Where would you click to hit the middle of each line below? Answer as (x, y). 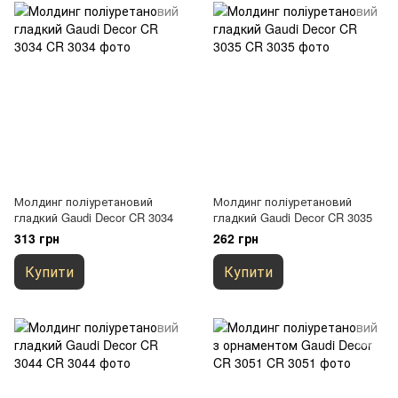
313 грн (37, 238)
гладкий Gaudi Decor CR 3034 (94, 217)
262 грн (236, 238)
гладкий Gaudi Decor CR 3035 (293, 217)
